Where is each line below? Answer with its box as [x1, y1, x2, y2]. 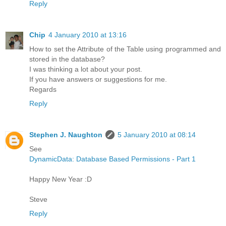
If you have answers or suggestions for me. [29, 75, 167, 84]
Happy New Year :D [29, 175, 92, 183]
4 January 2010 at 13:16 [48, 31, 127, 39]
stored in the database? [29, 55, 105, 64]
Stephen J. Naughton [29, 131, 102, 139]
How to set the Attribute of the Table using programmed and [29, 45, 221, 53]
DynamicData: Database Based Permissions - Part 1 [29, 155, 196, 163]
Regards [29, 85, 56, 94]
